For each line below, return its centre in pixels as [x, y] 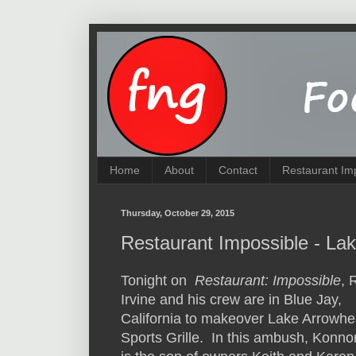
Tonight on [158, 281]
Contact [238, 170]
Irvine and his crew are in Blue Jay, [231, 300]
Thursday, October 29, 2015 [178, 213]
